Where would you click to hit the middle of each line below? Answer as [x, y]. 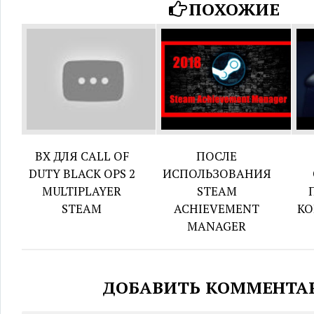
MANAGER [217, 226]
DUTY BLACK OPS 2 [82, 173]
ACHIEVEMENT [217, 208]
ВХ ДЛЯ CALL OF [82, 156]
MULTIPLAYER [82, 191]
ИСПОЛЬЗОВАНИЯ [217, 173]
